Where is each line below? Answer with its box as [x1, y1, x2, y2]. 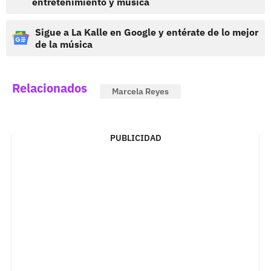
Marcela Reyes [112, 85, 169, 97]
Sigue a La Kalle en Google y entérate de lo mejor [35, 25, 258, 38]
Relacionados [12, 79, 87, 96]
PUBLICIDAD [109, 132, 162, 143]
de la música [35, 38, 93, 50]
